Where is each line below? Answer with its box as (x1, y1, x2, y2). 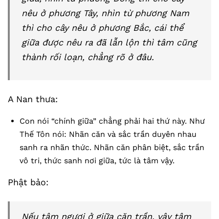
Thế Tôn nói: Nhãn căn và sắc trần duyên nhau (20, 130, 197, 139)
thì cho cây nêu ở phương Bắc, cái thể (22, 22, 183, 33)
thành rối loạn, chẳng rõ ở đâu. (22, 52, 154, 62)
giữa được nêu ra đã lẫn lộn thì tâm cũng (22, 37, 197, 47)
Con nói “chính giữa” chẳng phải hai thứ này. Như (20, 116, 205, 126)
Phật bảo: (8, 177, 48, 187)
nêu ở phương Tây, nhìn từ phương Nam (22, 8, 189, 18)
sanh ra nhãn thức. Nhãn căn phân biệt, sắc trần (20, 143, 204, 152)
